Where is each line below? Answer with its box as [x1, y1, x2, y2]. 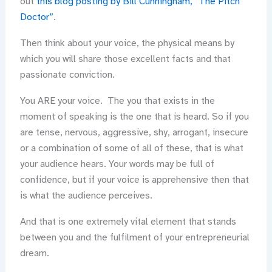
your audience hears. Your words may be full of [19, 158, 214, 171]
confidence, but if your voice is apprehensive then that [19, 174, 249, 186]
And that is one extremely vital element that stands [19, 216, 236, 228]
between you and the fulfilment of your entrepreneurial [19, 231, 250, 244]
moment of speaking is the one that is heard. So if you [19, 110, 249, 123]
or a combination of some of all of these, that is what [19, 142, 243, 155]
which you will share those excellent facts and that [19, 53, 231, 66]
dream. [19, 247, 49, 260]
